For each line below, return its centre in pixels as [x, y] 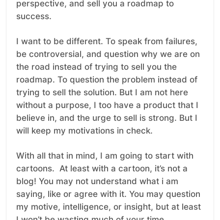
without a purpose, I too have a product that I [107, 105]
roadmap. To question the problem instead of [107, 80]
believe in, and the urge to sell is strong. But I [107, 118]
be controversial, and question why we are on [108, 54]
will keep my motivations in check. [84, 131]
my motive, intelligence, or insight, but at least [109, 207]
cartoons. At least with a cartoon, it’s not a [102, 169]
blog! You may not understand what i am [97, 181]
